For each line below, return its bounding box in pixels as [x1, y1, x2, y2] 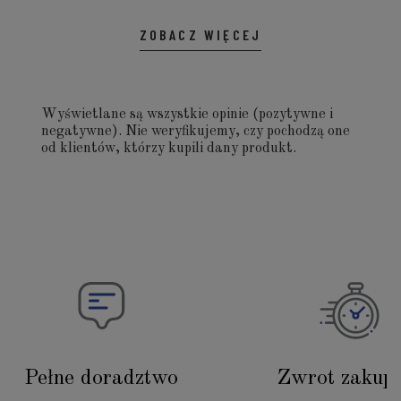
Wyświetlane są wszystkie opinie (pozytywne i [41, 107, 333, 122]
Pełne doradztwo [24, 367, 179, 389]
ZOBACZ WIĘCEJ [139, 25, 262, 43]
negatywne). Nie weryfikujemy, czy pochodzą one [41, 124, 350, 139]
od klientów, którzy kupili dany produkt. [41, 141, 296, 156]
